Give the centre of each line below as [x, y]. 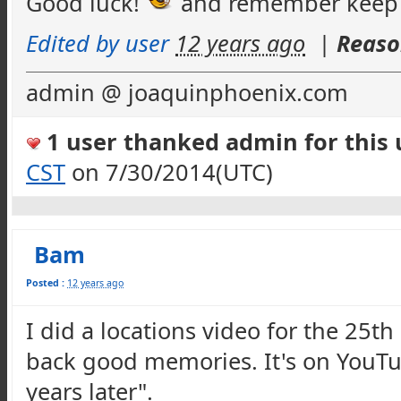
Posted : [45, 283]
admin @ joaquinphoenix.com [187, 92]
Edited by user [98, 43]
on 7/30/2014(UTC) [169, 172]
